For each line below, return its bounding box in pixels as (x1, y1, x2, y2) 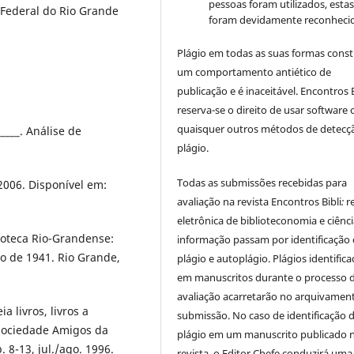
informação (177, 232, 232, 247)
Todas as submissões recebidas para (177, 175, 348, 190)
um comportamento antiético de (177, 64, 332, 79)
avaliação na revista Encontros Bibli (177, 194, 342, 209)
